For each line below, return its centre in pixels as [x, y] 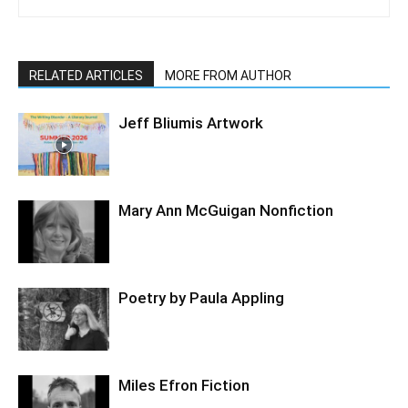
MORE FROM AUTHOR [228, 76]
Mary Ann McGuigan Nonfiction [226, 211]
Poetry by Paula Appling [201, 298]
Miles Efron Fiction [184, 386]
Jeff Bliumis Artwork [191, 123]
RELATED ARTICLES [86, 76]
